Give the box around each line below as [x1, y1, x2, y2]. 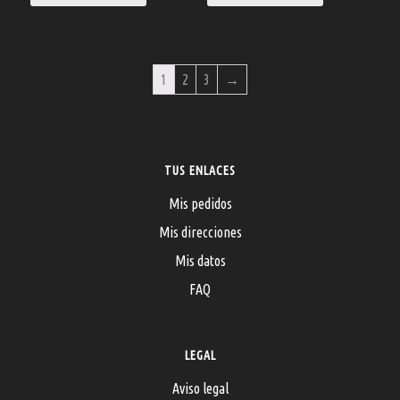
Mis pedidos [168, 195, 232, 212]
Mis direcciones [158, 223, 242, 240]
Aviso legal [171, 379, 229, 396]
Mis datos [174, 252, 226, 269]
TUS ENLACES [164, 162, 236, 178]
